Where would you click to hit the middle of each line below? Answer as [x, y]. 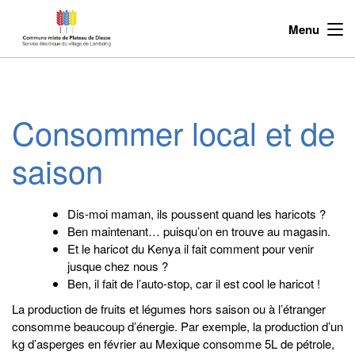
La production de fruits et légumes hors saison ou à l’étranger [169, 309]
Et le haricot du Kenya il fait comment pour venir [191, 248]
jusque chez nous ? [118, 266]
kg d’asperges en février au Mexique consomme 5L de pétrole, [173, 344]
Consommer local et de [174, 132]
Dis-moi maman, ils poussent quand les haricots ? [197, 214]
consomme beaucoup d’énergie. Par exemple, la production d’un [177, 326]
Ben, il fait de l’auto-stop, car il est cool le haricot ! [194, 283]
